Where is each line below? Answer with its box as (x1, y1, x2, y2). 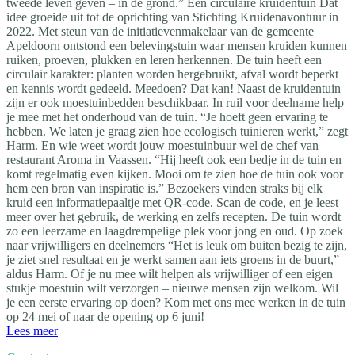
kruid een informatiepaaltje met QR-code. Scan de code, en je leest (6, 195, 338, 209)
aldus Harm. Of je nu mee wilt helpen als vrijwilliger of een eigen (6, 266, 333, 281)
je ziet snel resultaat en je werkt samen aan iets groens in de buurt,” (6, 252, 339, 266)
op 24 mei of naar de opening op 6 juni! (6, 309, 204, 323)
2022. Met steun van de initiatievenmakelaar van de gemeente (6, 24, 314, 38)
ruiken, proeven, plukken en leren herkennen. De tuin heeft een (6, 52, 322, 67)
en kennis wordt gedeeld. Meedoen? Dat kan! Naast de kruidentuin (6, 81, 341, 95)
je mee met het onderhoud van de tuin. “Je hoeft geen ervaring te (6, 109, 328, 124)
